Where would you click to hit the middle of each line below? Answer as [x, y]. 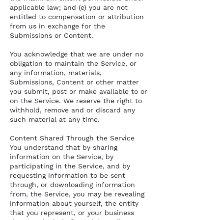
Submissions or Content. [52, 35]
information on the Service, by [62, 157]
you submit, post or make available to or [79, 91]
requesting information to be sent [68, 175]
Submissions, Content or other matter [74, 82]
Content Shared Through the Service [72, 138]
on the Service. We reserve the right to [76, 101]
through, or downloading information [72, 185]
